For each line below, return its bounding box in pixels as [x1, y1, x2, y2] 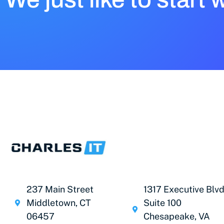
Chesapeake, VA [143, 211, 210, 222]
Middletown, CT [26, 197, 91, 208]
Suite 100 [143, 197, 182, 208]
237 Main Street [26, 184, 93, 195]
